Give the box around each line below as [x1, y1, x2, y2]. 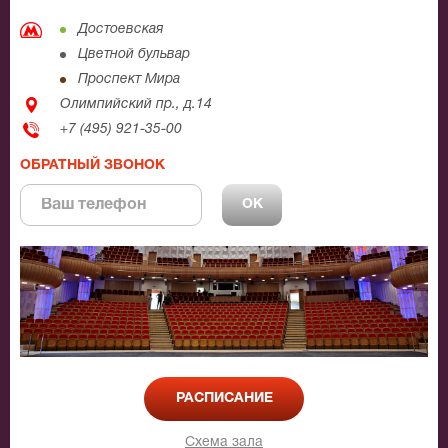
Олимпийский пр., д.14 [60, 98, 212, 111]
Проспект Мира [78, 73, 180, 86]
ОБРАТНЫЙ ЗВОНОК [20, 159, 165, 172]
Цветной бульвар [78, 48, 190, 61]
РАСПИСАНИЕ [175, 392, 273, 406]
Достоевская [78, 23, 164, 36]
